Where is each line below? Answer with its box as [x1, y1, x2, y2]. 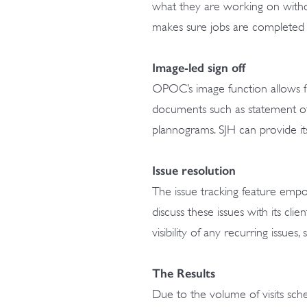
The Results [152, 266, 215, 281]
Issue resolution [152, 163, 243, 178]
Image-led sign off [152, 60, 245, 75]
